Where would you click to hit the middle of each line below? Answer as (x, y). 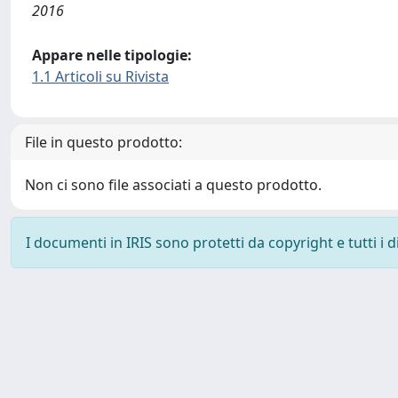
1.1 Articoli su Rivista (100, 76)
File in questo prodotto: (103, 142)
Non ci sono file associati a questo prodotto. (173, 185)
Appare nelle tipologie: (112, 55)
